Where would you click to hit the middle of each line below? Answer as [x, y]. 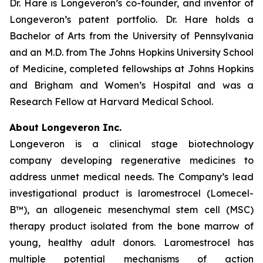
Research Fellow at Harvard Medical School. [111, 102]
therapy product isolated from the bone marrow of [131, 226]
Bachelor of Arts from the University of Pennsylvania [131, 36]
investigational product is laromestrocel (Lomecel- [131, 193]
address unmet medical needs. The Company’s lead [131, 177]
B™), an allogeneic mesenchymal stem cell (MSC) [131, 210]
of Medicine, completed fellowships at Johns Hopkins [131, 69]
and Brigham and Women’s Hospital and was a [131, 85]
